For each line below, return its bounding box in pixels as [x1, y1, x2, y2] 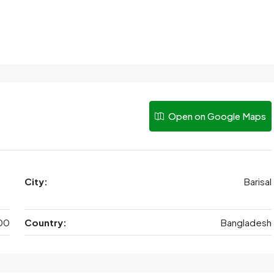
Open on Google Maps [166, 110, 266, 122]
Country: [24, 217, 67, 228]
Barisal [244, 176, 272, 187]
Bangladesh [221, 217, 272, 228]
